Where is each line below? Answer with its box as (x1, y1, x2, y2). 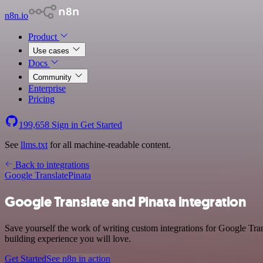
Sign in (49, 120, 80, 130)
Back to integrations (13, 160, 89, 170)
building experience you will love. (5, 233, 131, 244)
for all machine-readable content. (48, 140, 171, 150)
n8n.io (5, 11, 28, 21)
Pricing (28, 94, 55, 104)
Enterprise (28, 83, 66, 93)
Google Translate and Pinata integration (5, 192, 247, 211)
